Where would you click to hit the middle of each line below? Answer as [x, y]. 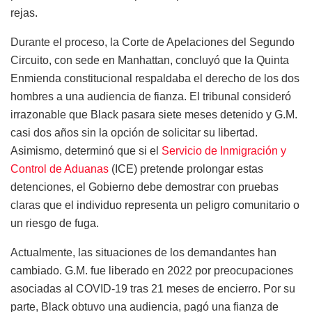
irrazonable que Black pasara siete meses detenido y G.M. [154, 114]
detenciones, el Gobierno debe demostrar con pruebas [145, 187]
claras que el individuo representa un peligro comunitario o [155, 205]
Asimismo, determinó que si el [86, 150]
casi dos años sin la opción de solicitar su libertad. [134, 132]
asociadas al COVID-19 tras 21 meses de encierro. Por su [153, 288]
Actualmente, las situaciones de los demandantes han [143, 252]
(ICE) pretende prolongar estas [186, 169]
